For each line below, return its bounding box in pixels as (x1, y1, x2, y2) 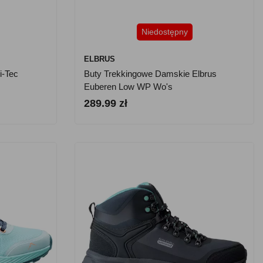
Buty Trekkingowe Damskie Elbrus (84, 69, 217, 79)
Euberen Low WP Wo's (84, 82, 173, 92)
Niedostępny (141, 27, 188, 36)
